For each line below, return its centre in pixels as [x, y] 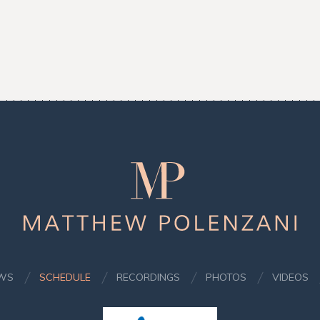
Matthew [50, 172]
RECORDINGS [148, 277]
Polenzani [54, 192]
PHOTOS [226, 277]
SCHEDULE [65, 277]
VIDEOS [290, 277]
